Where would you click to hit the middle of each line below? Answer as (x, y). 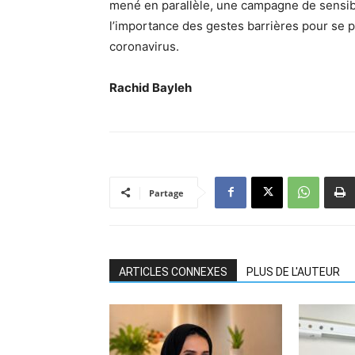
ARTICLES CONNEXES (173, 271)
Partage (166, 193)
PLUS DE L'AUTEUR (293, 271)
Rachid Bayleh (151, 87)
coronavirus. (146, 46)
